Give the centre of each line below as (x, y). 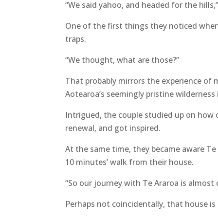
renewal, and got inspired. (113, 128)
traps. (77, 39)
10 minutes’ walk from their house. (130, 162)
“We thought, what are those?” (122, 60)
